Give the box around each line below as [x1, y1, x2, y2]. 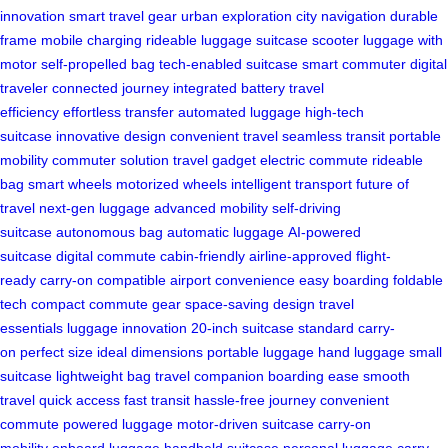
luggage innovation [67, 319, 187, 336]
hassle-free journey [194, 391, 316, 408]
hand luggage [318, 343, 405, 360]
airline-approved [249, 247, 352, 264]
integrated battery [173, 79, 285, 96]
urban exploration [181, 7, 292, 24]
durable [390, 7, 438, 24]
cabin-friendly [160, 247, 245, 264]
